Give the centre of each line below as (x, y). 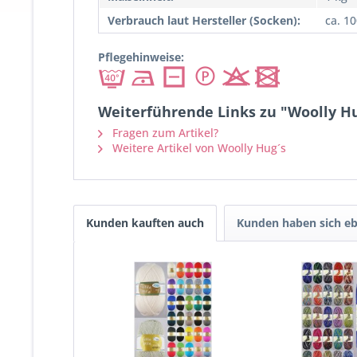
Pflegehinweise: (141, 57)
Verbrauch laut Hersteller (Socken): (204, 20)
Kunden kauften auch (145, 222)
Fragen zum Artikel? (164, 132)
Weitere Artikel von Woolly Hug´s (198, 147)
